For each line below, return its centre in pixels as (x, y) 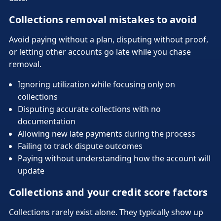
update (31, 170)
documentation (47, 121)
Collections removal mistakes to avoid (103, 19)
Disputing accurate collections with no (89, 109)
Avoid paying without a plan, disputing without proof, (109, 39)
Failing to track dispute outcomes (80, 146)
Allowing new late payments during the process (107, 133)
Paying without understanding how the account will (114, 158)
